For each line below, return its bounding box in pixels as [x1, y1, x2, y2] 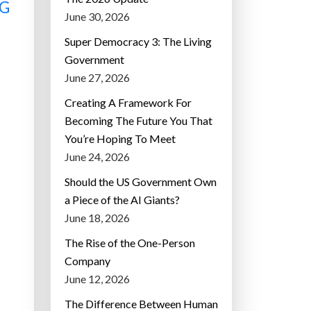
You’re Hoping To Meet [65, 132, 176, 146]
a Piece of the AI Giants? [65, 193, 180, 207]
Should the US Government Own [65, 175, 217, 189]
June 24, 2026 [65, 150, 130, 164]
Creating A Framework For [65, 96, 192, 110]
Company [65, 254, 110, 268]
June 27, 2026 [65, 71, 130, 85]
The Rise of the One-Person [65, 236, 195, 250]
